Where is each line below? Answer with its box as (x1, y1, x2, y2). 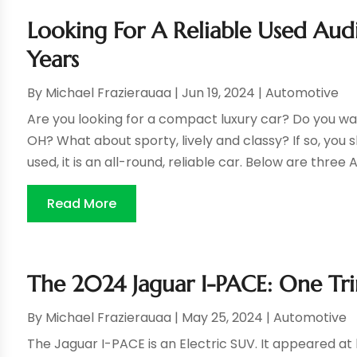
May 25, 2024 (182, 308, 264, 328)
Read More (47, 194, 117, 214)
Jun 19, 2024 (182, 84, 256, 103)
